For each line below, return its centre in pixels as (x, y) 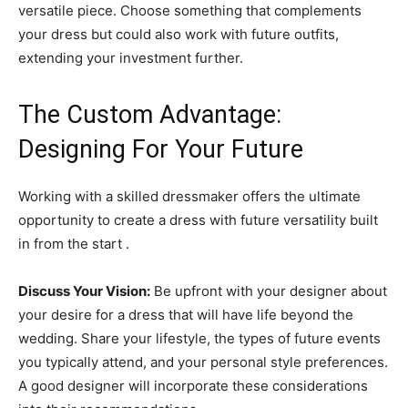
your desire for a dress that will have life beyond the (186, 315)
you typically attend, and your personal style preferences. (203, 362)
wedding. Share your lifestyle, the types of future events (199, 338)
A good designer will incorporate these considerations (193, 386)
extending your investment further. (131, 58)
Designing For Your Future (161, 149)
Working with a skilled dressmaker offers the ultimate (189, 196)
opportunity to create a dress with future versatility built (198, 220)
